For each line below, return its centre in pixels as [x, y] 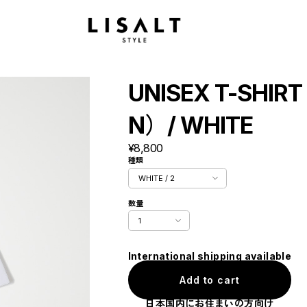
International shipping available [210, 256]
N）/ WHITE [190, 125]
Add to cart [210, 280]
